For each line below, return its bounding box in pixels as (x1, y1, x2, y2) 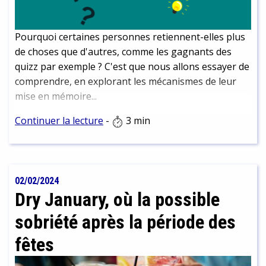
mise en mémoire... (15, 90, 97, 103)
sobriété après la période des (15, 211, 236, 234)
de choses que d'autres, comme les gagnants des (15, 45, 232, 59)
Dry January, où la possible (15, 188, 220, 211)
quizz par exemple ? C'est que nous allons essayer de (15, 60, 249, 74)
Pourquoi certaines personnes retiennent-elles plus (15, 30, 245, 44)
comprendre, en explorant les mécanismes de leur (15, 75, 236, 88)
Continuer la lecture (15, 114, 103, 128)
